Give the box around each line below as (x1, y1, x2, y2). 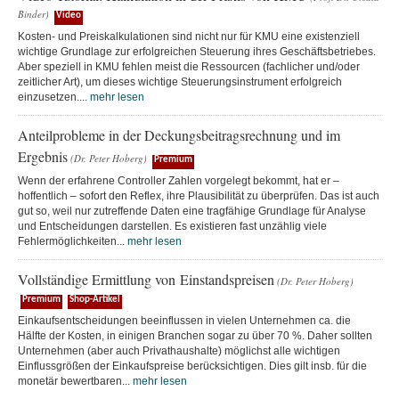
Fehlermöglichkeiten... (18, 234, 127, 248)
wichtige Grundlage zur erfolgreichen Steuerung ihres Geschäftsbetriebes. (18, 45, 376, 58)
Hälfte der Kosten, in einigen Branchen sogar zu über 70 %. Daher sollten (18, 329, 372, 342)
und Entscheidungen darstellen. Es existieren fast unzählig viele (18, 219, 327, 232)
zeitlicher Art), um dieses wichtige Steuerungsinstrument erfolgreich (18, 75, 342, 88)
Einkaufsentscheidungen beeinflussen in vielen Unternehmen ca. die (18, 313, 351, 327)
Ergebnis (18, 146, 68, 166)
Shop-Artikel (69, 294, 120, 305)
